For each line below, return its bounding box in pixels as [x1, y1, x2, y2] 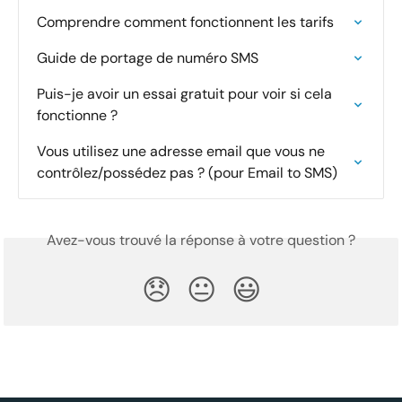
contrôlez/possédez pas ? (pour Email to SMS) [37, 163, 337, 183]
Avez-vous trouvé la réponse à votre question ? [47, 231, 355, 250]
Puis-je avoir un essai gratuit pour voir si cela [37, 84, 336, 104]
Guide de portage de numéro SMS [37, 48, 258, 68]
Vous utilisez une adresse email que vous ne [37, 142, 328, 162]
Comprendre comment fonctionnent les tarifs [37, 13, 334, 32]
